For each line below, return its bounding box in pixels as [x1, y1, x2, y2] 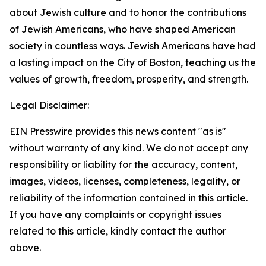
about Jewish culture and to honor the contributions [9, 7, 246, 18]
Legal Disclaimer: [9, 99, 89, 111]
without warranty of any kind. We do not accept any [9, 142, 248, 154]
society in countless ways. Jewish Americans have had [9, 40, 256, 52]
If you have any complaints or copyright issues [9, 208, 221, 220]
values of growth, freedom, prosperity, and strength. [9, 73, 248, 85]
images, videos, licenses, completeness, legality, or [9, 175, 240, 187]
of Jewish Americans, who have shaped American [9, 23, 236, 35]
